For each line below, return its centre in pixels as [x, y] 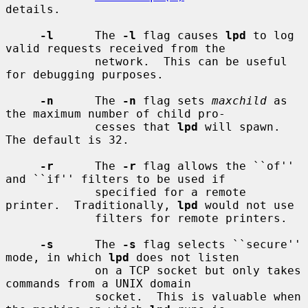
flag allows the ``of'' [215, 166]
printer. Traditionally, [91, 205]
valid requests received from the [115, 48]
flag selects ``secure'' [219, 244]
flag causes [181, 35]
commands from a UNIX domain [98, 283]
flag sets [174, 100]
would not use [246, 205]
